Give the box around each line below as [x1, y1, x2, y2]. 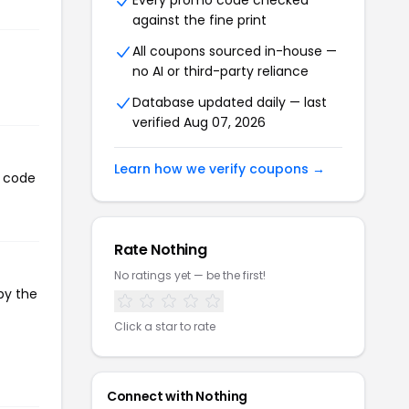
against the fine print [132, 11, 267, 29]
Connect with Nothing [107, 387, 247, 405]
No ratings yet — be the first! [114, 267, 266, 283]
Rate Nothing [114, 239, 207, 260]
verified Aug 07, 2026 [132, 113, 266, 131]
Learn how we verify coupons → [114, 160, 325, 178]
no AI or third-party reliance [132, 62, 309, 80]
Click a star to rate [114, 319, 215, 334]
